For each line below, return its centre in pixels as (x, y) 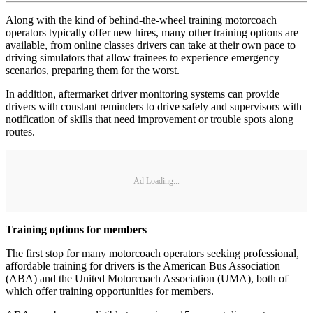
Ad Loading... (156, 181)
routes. (20, 132)
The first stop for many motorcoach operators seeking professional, (152, 254)
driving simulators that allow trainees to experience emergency (143, 58)
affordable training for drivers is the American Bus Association (143, 266)
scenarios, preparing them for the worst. (93, 71)
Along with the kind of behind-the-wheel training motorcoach (141, 20)
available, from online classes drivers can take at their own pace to (151, 45)
